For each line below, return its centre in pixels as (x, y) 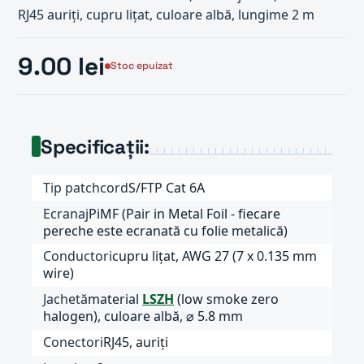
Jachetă (66, 299)
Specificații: (95, 146)
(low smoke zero (227, 299)
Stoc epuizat (142, 66)
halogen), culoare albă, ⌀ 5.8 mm (143, 316)
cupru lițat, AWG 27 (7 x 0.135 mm (215, 256)
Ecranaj (66, 213)
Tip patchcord (86, 187)
